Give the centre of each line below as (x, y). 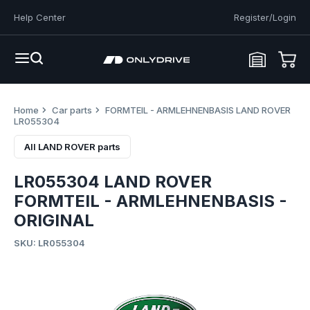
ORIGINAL (54, 220)
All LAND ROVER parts (72, 147)
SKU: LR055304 (49, 243)
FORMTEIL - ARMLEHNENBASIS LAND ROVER (198, 110)
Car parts (72, 110)
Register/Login (265, 17)
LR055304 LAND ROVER (113, 182)
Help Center (40, 17)
